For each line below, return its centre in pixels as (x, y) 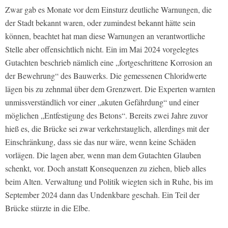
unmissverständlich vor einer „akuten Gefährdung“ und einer (102, 102)
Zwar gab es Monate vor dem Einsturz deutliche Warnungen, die (108, 9)
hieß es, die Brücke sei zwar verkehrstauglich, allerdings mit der (107, 128)
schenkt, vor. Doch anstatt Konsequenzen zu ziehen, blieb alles (106, 168)
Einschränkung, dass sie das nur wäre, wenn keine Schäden (101, 141)
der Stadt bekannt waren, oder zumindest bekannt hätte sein (100, 22)
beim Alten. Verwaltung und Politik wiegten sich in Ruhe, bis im (109, 181)
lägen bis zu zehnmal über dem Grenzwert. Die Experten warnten (110, 89)
